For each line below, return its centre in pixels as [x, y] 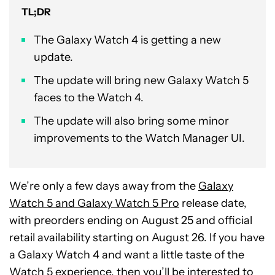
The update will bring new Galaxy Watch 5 [141, 80]
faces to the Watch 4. [89, 98]
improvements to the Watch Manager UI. [139, 138]
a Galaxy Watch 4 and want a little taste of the [127, 255]
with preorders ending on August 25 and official [131, 220]
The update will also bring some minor [131, 121]
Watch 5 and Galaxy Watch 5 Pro [94, 203]
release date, [213, 203]
